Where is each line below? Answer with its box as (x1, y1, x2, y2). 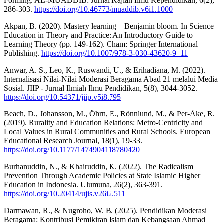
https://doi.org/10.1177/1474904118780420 (4, 145, 140, 154)
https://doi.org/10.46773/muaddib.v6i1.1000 (34, 4, 173, 13)
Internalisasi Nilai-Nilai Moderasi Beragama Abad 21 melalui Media (4, 74, 218, 83)
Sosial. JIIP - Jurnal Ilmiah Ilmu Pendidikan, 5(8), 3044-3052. (4, 83, 197, 92)
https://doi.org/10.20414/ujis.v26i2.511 (4, 189, 125, 198)
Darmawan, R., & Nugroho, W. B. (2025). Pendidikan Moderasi (4, 206, 207, 215)
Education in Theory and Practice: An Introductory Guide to (4, 30, 193, 39)
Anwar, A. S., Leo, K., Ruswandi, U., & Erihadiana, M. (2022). (4, 65, 205, 74)
